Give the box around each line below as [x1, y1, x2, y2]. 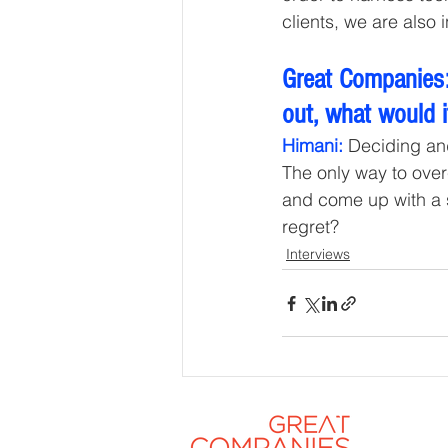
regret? [282, 215, 339, 239]
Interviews [286, 245, 350, 264]
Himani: [282, 134, 343, 158]
